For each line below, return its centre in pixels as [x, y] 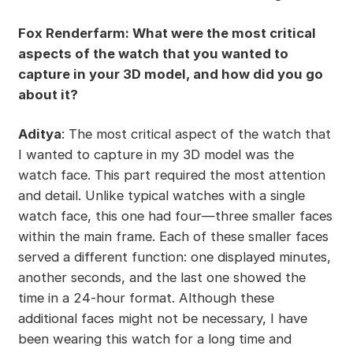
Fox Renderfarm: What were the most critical [167, 33]
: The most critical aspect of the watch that [196, 134]
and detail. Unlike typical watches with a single [161, 196]
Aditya [39, 134]
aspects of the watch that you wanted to [153, 54]
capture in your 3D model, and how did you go [170, 74]
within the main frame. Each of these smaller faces [173, 237]
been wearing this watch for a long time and [154, 339]
